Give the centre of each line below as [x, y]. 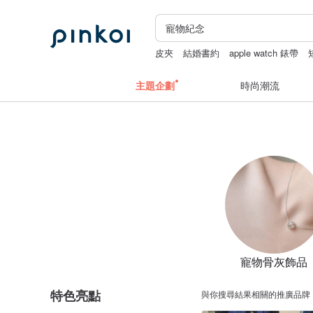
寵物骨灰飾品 [274, 262]
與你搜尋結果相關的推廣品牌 [256, 294]
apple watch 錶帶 [264, 53]
